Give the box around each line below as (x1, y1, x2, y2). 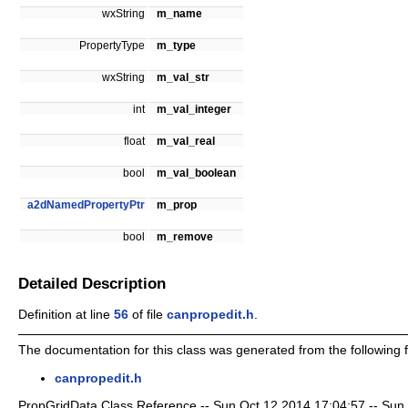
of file (128, 306, 167, 321)
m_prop (157, 199, 197, 210)
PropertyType (79, 40, 148, 51)
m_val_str (157, 72, 209, 83)
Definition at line (18, 306, 114, 321)
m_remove (157, 231, 213, 242)
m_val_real (157, 136, 215, 147)
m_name (157, 8, 202, 19)
